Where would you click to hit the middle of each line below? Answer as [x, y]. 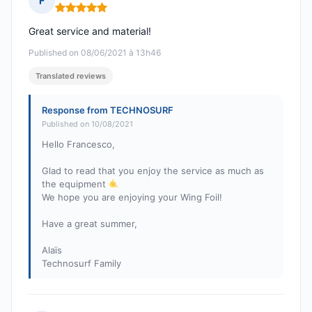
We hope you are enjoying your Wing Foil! [132, 197]
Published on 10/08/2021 [87, 124]
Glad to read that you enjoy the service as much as [153, 171]
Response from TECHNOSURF [108, 110]
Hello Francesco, [78, 145]
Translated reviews [71, 76]
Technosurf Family [81, 264]
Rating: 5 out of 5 [96, 13]
